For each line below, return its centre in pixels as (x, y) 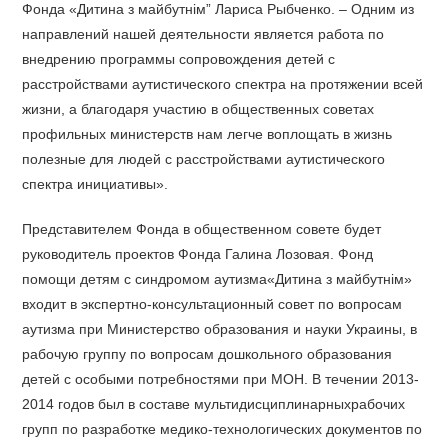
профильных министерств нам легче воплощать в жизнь (207, 133)
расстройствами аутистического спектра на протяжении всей (223, 83)
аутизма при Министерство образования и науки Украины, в (220, 328)
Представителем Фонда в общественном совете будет (202, 228)
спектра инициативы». (97, 183)
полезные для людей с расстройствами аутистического (204, 158)
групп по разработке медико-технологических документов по (222, 428)
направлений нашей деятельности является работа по (203, 33)
